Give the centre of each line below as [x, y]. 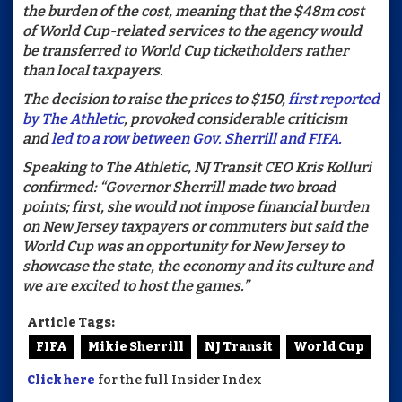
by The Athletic [73, 119]
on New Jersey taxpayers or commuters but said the [195, 227]
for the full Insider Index [179, 380]
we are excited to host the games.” [135, 286]
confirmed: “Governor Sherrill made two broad [179, 188]
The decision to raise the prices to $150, [155, 100]
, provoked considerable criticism [236, 119]
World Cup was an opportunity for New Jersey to [183, 247]
